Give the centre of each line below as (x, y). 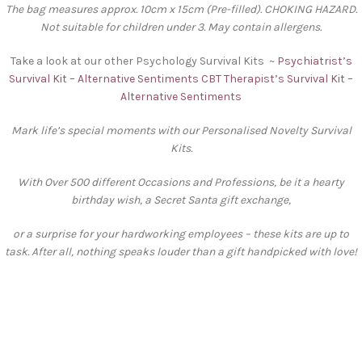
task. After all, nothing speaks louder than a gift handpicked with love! (181, 251)
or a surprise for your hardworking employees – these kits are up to (181, 234)
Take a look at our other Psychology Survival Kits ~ (143, 61)
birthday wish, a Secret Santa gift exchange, (181, 200)
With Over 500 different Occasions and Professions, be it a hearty (181, 182)
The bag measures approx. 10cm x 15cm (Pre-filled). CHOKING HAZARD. (181, 9)
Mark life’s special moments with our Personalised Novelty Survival (181, 130)
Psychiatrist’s (314, 61)
